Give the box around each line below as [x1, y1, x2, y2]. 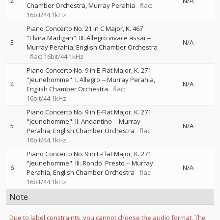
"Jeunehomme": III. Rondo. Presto [27, 159, 125, 167]
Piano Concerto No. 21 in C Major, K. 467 [27, 24, 143, 33]
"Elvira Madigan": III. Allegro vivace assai [27, 33, 145, 42]
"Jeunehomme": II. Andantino [27, 117, 112, 126]
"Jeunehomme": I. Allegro [27, 75, 100, 84]
